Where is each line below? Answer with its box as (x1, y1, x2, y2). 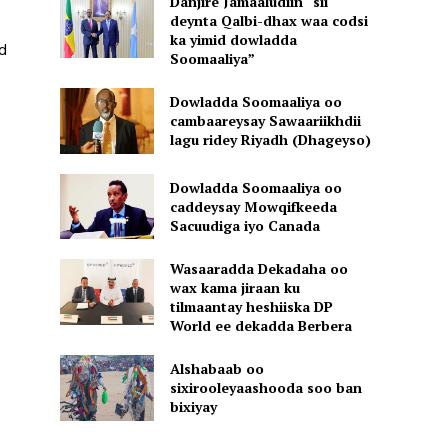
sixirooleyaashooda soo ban (169, 378, 362, 398)
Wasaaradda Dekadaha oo (169, 259, 348, 279)
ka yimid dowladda (169, 30, 297, 50)
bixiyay (169, 397, 217, 417)
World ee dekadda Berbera (169, 316, 352, 336)
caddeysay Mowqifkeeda (169, 196, 337, 216)
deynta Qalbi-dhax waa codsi (169, 11, 368, 31)
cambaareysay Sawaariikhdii (169, 111, 361, 131)
